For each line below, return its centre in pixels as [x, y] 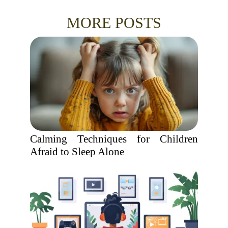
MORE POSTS [114, 23]
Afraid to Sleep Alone [77, 152]
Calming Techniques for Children [114, 139]
